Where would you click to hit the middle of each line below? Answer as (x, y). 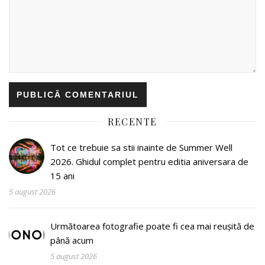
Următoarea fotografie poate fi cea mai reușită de (152, 226)
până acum (72, 240)
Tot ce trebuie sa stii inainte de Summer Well (141, 147)
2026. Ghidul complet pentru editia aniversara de (149, 161)
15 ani (62, 175)
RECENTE (132, 121)
